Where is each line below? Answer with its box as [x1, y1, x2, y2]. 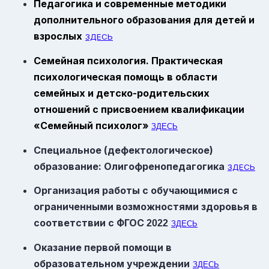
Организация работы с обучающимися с [34, 184, 238, 197]
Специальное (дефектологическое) [34, 144, 213, 156]
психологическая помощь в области [34, 71, 217, 83]
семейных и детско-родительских [34, 87, 210, 100]
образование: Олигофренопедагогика [34, 160, 225, 172]
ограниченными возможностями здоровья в [34, 201, 258, 213]
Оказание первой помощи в [34, 241, 172, 254]
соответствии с [34, 217, 116, 229]
